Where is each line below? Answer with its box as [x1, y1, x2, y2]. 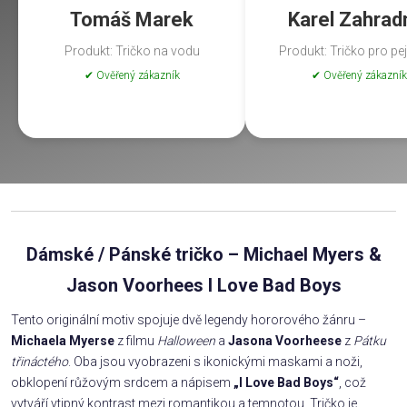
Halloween [157, 333, 215, 348]
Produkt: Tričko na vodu [64, 43, 200, 58]
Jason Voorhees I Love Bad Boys [65, 273, 342, 296]
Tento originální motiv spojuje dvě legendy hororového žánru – [11, 312, 366, 327]
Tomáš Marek [70, 7, 194, 31]
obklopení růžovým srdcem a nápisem [11, 374, 233, 390]
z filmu [114, 333, 157, 348]
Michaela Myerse [11, 333, 114, 348]
